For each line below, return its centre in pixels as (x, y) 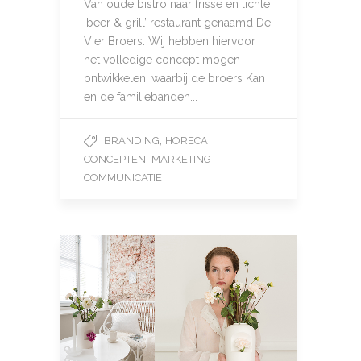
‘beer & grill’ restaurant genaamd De (177, 23)
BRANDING (132, 141)
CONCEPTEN (115, 159)
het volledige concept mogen (162, 60)
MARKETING (181, 159)
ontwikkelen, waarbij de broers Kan (174, 78)
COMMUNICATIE (123, 178)
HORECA (187, 141)
